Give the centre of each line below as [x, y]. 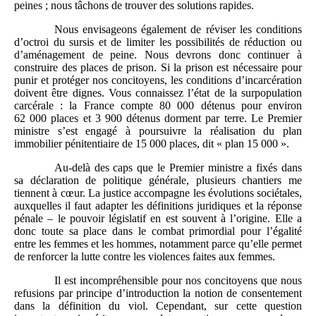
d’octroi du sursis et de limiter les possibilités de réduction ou [158, 42]
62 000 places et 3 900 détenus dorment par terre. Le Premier [158, 118]
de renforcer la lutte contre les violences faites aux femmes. [145, 256]
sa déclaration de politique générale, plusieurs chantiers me [158, 180]
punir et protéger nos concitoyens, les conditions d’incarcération [158, 80]
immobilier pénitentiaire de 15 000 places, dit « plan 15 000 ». [152, 143]
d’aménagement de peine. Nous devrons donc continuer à [158, 54]
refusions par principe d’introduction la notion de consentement [158, 293]
